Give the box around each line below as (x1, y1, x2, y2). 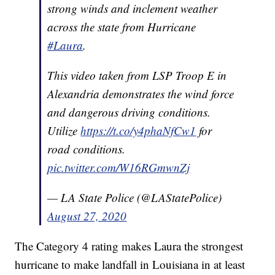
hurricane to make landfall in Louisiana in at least (15, 256, 246, 272)
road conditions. (47, 141, 126, 157)
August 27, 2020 (47, 207, 127, 223)
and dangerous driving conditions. (47, 104, 211, 120)
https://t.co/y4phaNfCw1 (80, 122, 196, 138)
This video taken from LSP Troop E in (47, 67, 227, 83)
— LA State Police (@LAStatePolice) (47, 189, 222, 205)
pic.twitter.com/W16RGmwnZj (47, 159, 190, 175)
